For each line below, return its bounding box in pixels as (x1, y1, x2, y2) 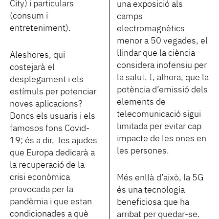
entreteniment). (10, 23, 71, 33)
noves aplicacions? (10, 99, 82, 109)
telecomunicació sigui (117, 109, 201, 119)
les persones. (117, 146, 169, 155)
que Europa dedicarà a (10, 148, 95, 157)
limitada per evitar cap (117, 122, 201, 131)
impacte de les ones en (117, 134, 206, 143)
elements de (117, 97, 166, 107)
